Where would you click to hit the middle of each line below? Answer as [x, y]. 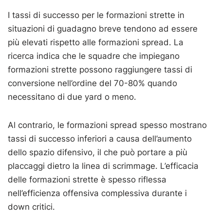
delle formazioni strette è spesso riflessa [87, 180]
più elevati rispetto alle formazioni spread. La [96, 43]
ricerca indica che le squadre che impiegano [94, 56]
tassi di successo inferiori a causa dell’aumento [100, 139]
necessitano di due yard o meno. [72, 97]
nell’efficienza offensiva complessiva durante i [98, 193]
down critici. [32, 207]
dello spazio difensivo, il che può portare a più [98, 153]
